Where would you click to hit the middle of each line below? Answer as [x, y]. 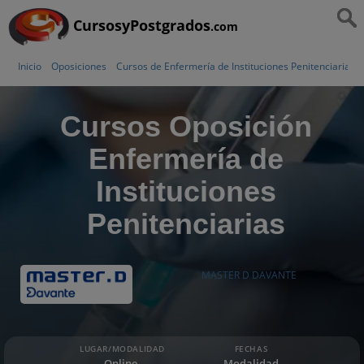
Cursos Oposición [186, 126]
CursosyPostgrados [142, 25]
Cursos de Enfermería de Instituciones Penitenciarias [236, 66]
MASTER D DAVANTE [249, 275]
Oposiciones [79, 66]
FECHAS [251, 348]
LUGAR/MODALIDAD [122, 348]
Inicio [30, 66]
